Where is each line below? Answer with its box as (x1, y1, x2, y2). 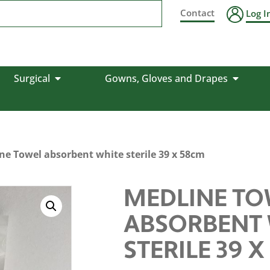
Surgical (13, 72, 50, 85)
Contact (180, 7, 215, 19)
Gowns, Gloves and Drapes (104, 72, 228, 85)
